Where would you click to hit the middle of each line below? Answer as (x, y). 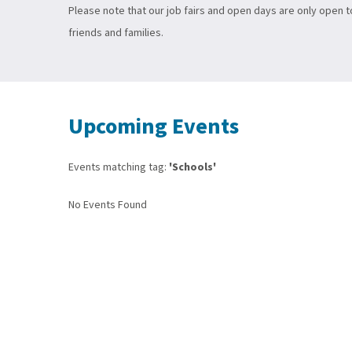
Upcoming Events (154, 126)
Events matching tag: (119, 167)
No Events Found (108, 205)
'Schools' (192, 167)
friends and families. (117, 33)
